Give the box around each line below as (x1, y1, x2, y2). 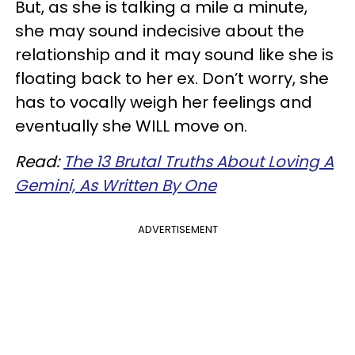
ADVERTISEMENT (137, 222, 218, 238)
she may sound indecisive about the (15, 20, 304, 43)
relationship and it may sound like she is (15, 44, 334, 67)
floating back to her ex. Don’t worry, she (15, 67, 329, 90)
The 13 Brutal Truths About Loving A (63, 151, 334, 174)
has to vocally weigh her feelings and (15, 91, 312, 114)
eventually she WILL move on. (15, 115, 247, 138)
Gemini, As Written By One (15, 174, 216, 197)
